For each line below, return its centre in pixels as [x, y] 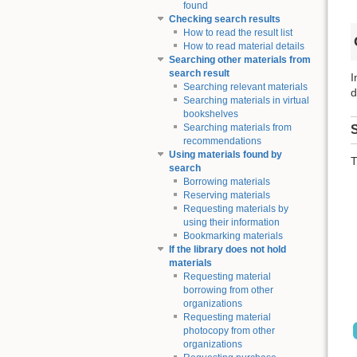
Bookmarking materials [233, 236]
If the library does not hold [227, 250]
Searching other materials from [239, 60]
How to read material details [243, 47]
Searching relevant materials [245, 87]
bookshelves [210, 114]
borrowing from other [228, 290]
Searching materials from [237, 128]
